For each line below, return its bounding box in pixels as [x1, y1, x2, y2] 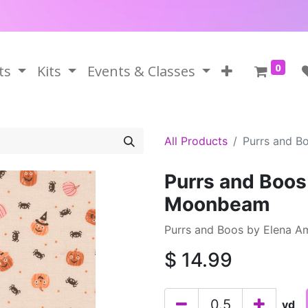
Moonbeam [164, 192, 270, 216]
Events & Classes [87, 62, 195, 80]
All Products [164, 134, 228, 148]
